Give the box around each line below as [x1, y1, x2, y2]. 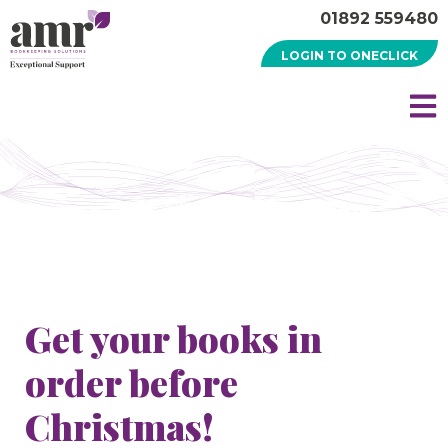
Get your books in [25, 313, 322, 362]
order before [25, 357, 238, 406]
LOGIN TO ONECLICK [281, 47, 418, 63]
